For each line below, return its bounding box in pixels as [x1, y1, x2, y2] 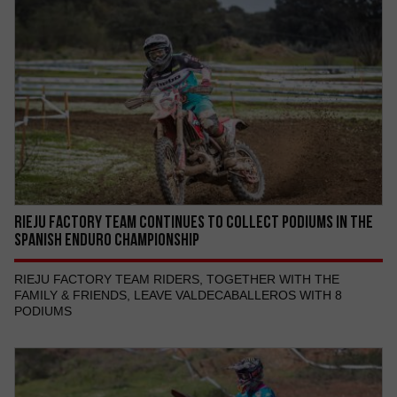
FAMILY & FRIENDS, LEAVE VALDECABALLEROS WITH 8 [14, 288, 342, 302]
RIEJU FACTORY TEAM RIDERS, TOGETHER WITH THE [14, 272, 339, 286]
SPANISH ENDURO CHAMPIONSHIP [14, 230, 199, 249]
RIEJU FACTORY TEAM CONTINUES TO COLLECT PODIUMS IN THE [14, 212, 373, 231]
